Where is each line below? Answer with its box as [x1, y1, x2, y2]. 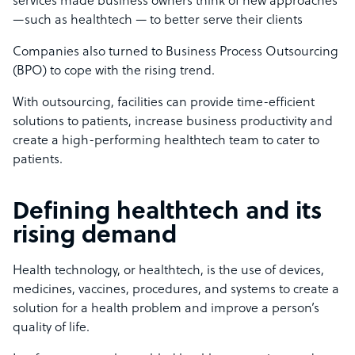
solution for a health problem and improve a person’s [13, 302, 319, 317]
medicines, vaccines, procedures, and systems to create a [13, 283, 339, 298]
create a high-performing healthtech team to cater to [13, 134, 319, 149]
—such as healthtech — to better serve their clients [13, 13, 306, 29]
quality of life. [13, 321, 90, 336]
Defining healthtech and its [13, 200, 322, 227]
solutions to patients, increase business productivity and [13, 115, 333, 130]
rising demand [13, 223, 177, 250]
